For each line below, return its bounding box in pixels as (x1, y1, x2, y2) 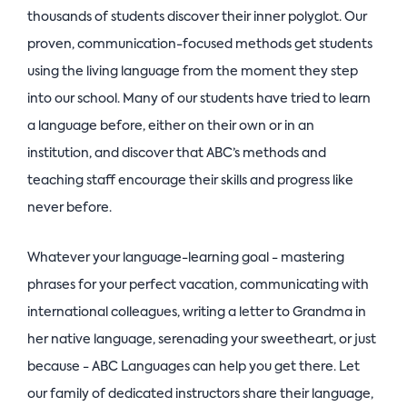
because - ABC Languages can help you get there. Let (27, 360, 360, 373)
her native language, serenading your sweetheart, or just (27, 333, 376, 346)
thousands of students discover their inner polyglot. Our (27, 10, 367, 24)
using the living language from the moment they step (27, 65, 358, 78)
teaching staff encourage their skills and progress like (27, 174, 353, 187)
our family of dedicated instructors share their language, (27, 387, 373, 401)
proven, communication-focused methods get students (27, 37, 372, 51)
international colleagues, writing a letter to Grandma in (27, 305, 366, 319)
